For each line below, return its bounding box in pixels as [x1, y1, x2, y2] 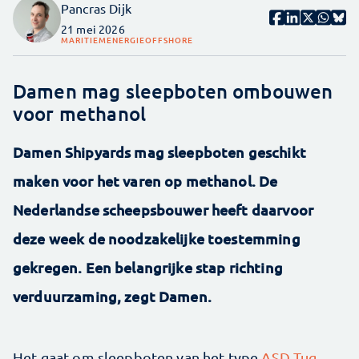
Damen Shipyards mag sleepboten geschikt [13, 143, 306, 162]
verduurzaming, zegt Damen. [13, 287, 212, 306]
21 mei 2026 [61, 22, 125, 37]
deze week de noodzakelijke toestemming [13, 229, 301, 248]
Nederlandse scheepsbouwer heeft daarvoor [13, 200, 313, 220]
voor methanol [13, 101, 146, 127]
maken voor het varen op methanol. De [13, 171, 278, 191]
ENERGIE [107, 34, 145, 46]
